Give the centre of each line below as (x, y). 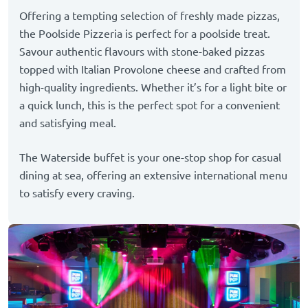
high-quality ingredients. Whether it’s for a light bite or (153, 88)
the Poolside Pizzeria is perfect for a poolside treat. (145, 34)
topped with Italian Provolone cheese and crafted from (153, 70)
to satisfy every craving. (78, 194)
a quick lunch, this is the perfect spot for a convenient (150, 106)
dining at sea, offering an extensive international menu (153, 176)
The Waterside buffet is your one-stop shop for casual (150, 158)
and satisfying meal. (68, 123)
